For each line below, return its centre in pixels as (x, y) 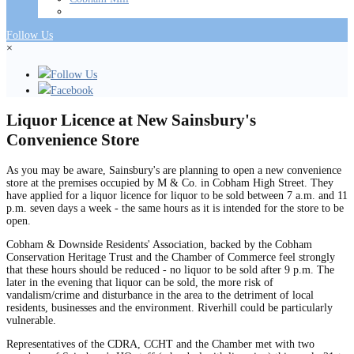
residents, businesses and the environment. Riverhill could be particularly (169, 307)
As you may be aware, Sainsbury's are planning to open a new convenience (174, 170)
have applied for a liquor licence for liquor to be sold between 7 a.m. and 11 (177, 195)
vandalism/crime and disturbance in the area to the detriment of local (160, 295)
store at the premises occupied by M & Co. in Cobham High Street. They (170, 183)
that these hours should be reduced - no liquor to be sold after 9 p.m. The (170, 269)
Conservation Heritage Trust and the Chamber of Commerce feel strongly (171, 257)
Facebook (72, 90)
